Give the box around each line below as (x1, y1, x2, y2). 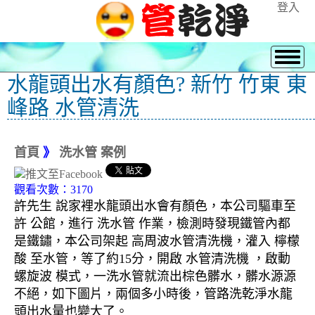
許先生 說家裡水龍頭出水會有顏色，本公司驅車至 (14, 199, 296, 214)
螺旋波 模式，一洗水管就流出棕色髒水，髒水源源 (14, 269, 296, 284)
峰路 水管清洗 (7, 96, 139, 119)
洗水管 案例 (59, 146, 126, 160)
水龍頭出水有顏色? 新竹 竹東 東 (7, 72, 307, 96)
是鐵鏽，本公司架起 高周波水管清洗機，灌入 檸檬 (14, 234, 300, 249)
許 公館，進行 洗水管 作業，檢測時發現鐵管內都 (14, 217, 290, 231)
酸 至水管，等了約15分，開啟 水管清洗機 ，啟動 (14, 252, 290, 266)
